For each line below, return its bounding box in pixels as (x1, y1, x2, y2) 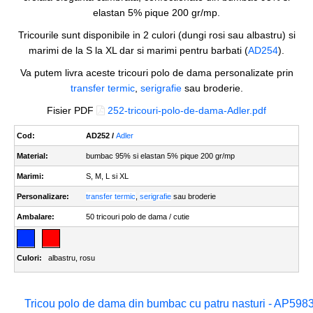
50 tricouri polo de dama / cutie (86, 212, 189, 221)
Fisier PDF (47, 105, 96, 116)
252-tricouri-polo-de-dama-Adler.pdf (108, 105, 266, 116)
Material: (17, 152, 48, 160)
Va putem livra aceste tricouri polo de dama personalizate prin (20, 67, 293, 78)
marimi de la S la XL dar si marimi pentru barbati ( (29, 45, 248, 56)
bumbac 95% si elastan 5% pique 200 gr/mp (86, 152, 235, 160)
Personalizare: (17, 192, 69, 201)
